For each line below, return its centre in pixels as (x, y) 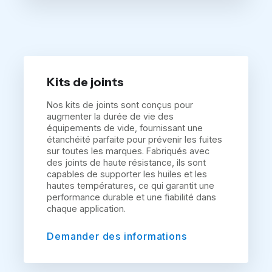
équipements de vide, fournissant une (125, 128)
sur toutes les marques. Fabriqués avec (128, 151)
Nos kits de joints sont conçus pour (120, 105)
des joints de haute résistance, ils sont (127, 163)
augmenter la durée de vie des (110, 117)
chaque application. (87, 209)
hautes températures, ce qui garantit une (131, 186)
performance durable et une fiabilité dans (132, 197)
